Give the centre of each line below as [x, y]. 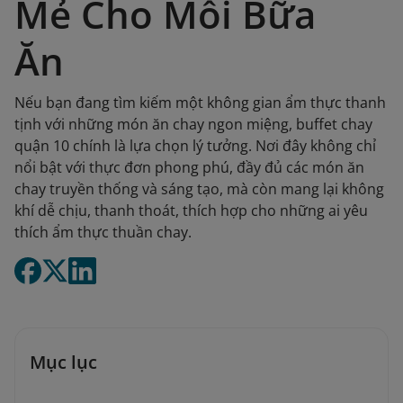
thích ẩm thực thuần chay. [103, 232]
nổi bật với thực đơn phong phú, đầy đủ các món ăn [189, 167]
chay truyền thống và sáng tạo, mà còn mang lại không [199, 189]
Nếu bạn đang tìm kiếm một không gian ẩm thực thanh [200, 103]
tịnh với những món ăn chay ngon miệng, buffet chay [193, 124]
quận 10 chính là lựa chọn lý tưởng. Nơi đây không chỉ [195, 146]
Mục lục [63, 362]
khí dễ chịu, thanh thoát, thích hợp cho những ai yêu [191, 210]
